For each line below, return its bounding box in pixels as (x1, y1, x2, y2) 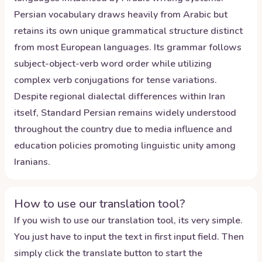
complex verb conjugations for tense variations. (14, 74, 217, 87)
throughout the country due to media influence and (14, 123, 232, 136)
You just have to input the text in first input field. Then (14, 230, 244, 243)
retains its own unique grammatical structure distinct (14, 25, 243, 37)
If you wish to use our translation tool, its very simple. (14, 214, 243, 227)
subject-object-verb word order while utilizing (14, 57, 212, 70)
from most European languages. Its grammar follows (14, 41, 242, 54)
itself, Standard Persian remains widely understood (14, 106, 236, 119)
